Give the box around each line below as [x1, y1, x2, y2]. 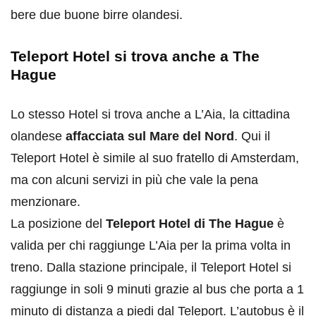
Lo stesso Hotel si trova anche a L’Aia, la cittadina [11, 107, 290, 122]
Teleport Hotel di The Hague [106, 217, 274, 231]
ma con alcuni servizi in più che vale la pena [11, 173, 258, 188]
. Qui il [234, 129, 270, 144]
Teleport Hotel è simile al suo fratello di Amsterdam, [11, 151, 299, 166]
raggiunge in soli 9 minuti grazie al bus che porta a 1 [11, 282, 304, 297]
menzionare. [11, 195, 80, 209]
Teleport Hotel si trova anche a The [11, 48, 260, 65]
